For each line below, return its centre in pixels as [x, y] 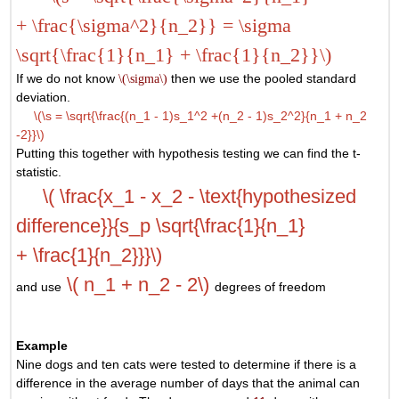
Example [42, 345]
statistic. [39, 171]
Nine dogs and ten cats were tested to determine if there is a [187, 364]
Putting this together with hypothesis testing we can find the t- [189, 153]
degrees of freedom [271, 286]
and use [39, 286]
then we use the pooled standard [262, 78]
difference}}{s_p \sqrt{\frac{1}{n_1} [161, 225]
